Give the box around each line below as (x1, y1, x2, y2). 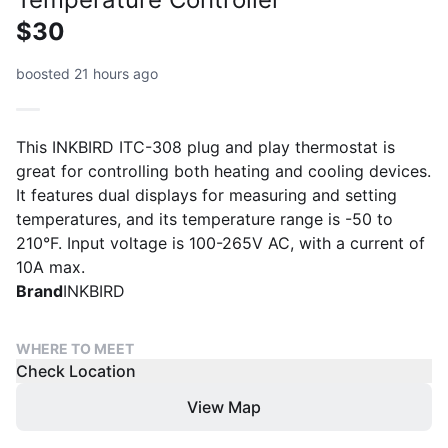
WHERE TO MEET (16, 340, 134, 357)
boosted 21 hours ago (16, 65, 158, 82)
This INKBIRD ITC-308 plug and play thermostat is (16, 137, 395, 157)
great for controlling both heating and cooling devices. (16, 161, 431, 181)
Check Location (16, 361, 136, 381)
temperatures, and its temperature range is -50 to (16, 209, 393, 229)
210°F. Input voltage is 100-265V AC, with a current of (16, 233, 425, 253)
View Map (187, 397, 261, 417)
